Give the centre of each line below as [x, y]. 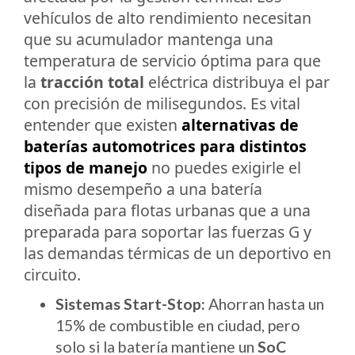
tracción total [92, 82]
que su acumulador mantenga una [149, 39]
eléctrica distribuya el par [237, 82]
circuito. [52, 274]
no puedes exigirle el [224, 167]
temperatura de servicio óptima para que [172, 60]
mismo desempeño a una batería [143, 189]
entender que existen [103, 124]
